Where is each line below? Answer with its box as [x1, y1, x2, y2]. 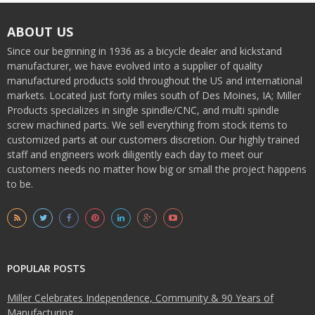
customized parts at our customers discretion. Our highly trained [7, 132, 300, 146]
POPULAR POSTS [7, 261, 85, 275]
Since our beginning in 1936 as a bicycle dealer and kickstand [7, 44, 282, 58]
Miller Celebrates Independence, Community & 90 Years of [7, 290, 274, 304]
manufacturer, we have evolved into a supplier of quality [7, 58, 262, 72]
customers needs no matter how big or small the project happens [7, 162, 307, 176]
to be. [7, 176, 33, 191]
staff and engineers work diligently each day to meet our [7, 147, 263, 161]
